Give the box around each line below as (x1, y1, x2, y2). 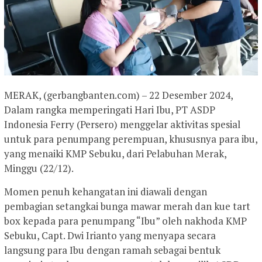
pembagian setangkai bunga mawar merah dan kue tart (4, 199, 250, 213)
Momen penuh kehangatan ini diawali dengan (4, 184, 207, 198)
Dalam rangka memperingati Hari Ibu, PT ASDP (4, 102, 215, 116)
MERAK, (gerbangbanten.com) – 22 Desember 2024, (4, 88, 233, 102)
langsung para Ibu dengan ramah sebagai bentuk (4, 243, 220, 257)
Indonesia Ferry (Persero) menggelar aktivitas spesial (4, 117, 240, 131)
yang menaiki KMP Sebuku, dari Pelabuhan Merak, (4, 146, 226, 160)
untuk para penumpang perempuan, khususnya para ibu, (4, 132, 257, 146)
